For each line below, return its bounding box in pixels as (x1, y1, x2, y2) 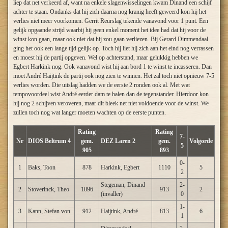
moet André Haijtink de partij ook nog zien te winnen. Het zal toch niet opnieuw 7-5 (13, 72, 214, 79)
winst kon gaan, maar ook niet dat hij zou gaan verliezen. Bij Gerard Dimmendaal (13, 36, 208, 43)
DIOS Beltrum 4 (28, 137, 71, 145)
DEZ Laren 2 (101, 137, 135, 145)
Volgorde (189, 137, 213, 145)
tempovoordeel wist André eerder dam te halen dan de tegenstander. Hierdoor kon (13, 91, 209, 98)
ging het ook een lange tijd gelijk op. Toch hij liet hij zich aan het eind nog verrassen (13, 45, 214, 52)
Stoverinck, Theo (28, 186, 69, 193)
